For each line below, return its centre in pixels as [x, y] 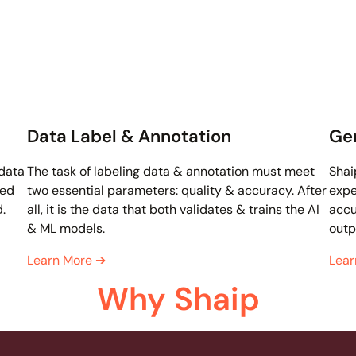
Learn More [61, 261]
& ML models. [66, 229]
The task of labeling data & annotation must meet [171, 172]
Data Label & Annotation [129, 137]
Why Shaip [178, 299]
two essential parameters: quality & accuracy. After [177, 191]
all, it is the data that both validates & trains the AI [173, 210]
